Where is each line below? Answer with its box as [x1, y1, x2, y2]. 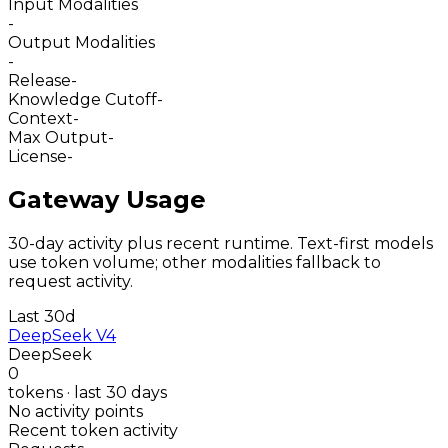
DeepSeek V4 [8, 326, 116, 346]
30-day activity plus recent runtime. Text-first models [8, 234, 433, 254]
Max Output [8, 127, 108, 147]
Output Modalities [8, 32, 155, 52]
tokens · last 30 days [8, 383, 167, 403]
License [8, 146, 67, 166]
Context [8, 108, 73, 128]
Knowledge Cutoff [8, 89, 157, 109]
